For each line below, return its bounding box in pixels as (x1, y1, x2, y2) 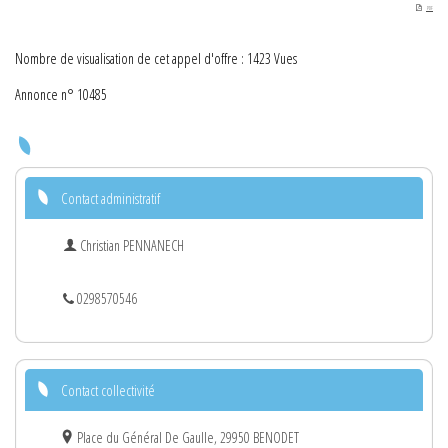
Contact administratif (61, 187, 160, 208)
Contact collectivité (61, 379, 155, 400)
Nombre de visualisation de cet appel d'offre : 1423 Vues (15, 48, 297, 68)
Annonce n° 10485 (15, 84, 107, 104)
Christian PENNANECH (77, 235, 184, 255)
